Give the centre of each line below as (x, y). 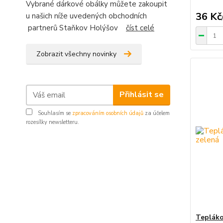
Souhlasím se (54, 113)
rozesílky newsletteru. (53, 122)
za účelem (157, 113)
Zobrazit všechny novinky (76, 54)
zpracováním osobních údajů (108, 113)
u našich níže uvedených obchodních (86, 16)
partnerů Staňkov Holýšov (76, 28)
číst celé (140, 28)
